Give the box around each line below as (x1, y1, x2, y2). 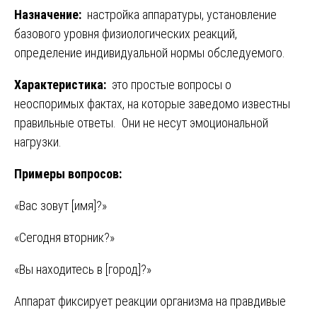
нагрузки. (14, 134, 62, 149)
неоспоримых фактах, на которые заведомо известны (14, 96, 290, 111)
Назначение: (14, 6, 84, 22)
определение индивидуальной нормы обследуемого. (14, 45, 285, 60)
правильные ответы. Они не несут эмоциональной (14, 115, 268, 130)
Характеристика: (14, 76, 109, 92)
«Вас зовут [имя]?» (14, 197, 107, 213)
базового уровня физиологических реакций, (14, 25, 237, 41)
